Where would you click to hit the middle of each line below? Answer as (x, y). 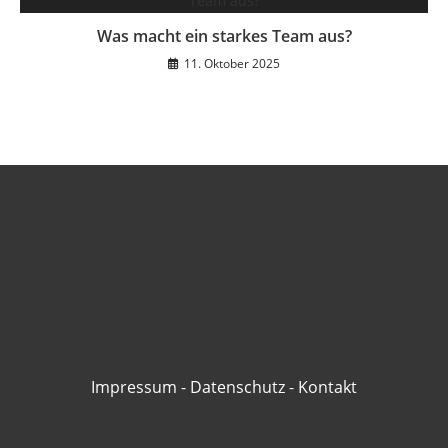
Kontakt (327, 387)
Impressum (134, 387)
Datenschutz (237, 387)
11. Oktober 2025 (232, 64)
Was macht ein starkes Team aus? (224, 36)
